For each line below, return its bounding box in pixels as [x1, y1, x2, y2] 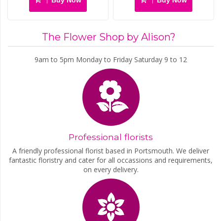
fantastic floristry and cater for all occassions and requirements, [9, 155, 213, 165]
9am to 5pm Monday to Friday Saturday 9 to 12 [35, 55, 187, 65]
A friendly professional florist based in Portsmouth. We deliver [12, 146, 209, 156]
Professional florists [69, 132, 153, 143]
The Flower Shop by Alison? [42, 31, 176, 43]
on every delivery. [83, 165, 139, 175]
